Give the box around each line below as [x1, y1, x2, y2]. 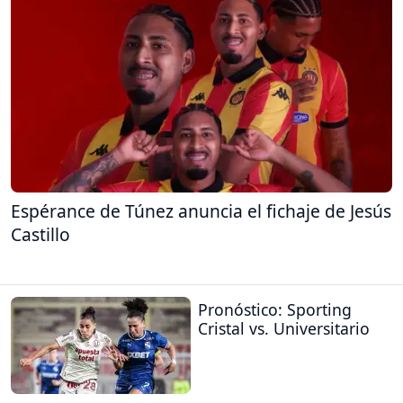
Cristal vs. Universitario [198, 317, 370, 339]
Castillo [11, 222, 70, 247]
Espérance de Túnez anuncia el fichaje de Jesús [11, 199, 391, 224]
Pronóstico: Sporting [198, 298, 352, 320]
